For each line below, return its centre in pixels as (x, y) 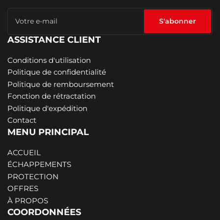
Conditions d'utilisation (49, 60)
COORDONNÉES (44, 212)
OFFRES (23, 189)
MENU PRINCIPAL (48, 132)
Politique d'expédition (47, 108)
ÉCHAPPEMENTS (39, 165)
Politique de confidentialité (57, 72)
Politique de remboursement (61, 84)
